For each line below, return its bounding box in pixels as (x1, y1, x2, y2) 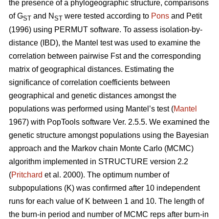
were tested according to (63, 11, 151, 20)
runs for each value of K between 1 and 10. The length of (9, 197, 204, 205)
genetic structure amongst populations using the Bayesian (9, 131, 209, 139)
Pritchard (11, 170, 43, 179)
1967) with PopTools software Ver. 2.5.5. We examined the (9, 117, 210, 126)
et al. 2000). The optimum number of (43, 170, 169, 179)
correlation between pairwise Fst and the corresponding (9, 51, 201, 60)
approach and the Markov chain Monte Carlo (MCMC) (9, 144, 194, 153)
